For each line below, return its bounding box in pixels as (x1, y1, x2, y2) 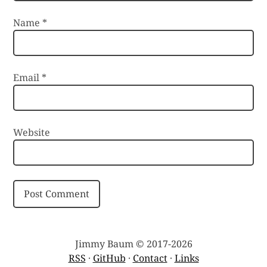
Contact (132, 251, 167, 265)
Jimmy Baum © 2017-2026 (74, 237, 193, 250)
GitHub (92, 251, 126, 265)
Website (13, 125, 51, 139)
